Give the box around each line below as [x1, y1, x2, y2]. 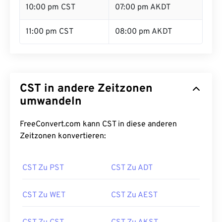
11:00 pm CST [26, 27, 73, 37]
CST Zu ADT [111, 163, 153, 173]
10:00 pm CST [26, 2, 75, 12]
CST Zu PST [22, 163, 64, 173]
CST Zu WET [22, 190, 65, 200]
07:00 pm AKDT [115, 2, 170, 12]
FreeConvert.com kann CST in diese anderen [20, 119, 177, 129]
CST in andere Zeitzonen [20, 82, 153, 96]
